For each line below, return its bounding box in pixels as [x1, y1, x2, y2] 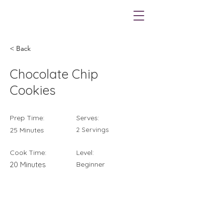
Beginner [76, 160, 105, 169]
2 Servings [76, 126, 109, 133]
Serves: [76, 113, 99, 122]
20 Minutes [10, 160, 46, 169]
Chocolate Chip [10, 66, 98, 82]
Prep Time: [10, 113, 44, 122]
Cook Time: [10, 148, 46, 157]
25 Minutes [10, 126, 44, 134]
